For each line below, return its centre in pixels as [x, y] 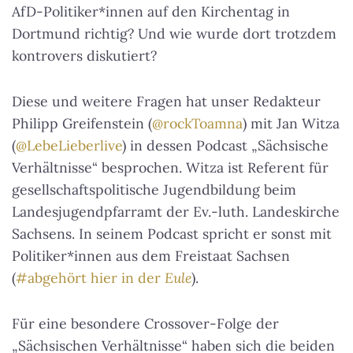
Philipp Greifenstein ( [82, 123]
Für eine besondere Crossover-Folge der [145, 323]
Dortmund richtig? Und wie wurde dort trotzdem [174, 33]
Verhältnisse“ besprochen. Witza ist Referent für [170, 167]
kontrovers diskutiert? [84, 55]
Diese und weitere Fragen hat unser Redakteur [166, 101]
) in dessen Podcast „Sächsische [225, 145]
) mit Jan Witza [291, 123]
